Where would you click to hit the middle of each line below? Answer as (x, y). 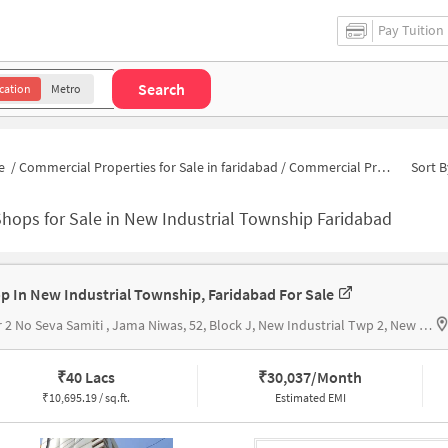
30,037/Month (315, 377)
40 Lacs (90, 377)
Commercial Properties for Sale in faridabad (148, 166)
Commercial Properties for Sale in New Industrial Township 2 (333, 166)
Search (161, 88)
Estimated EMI (310, 398)
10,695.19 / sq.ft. (89, 398)
